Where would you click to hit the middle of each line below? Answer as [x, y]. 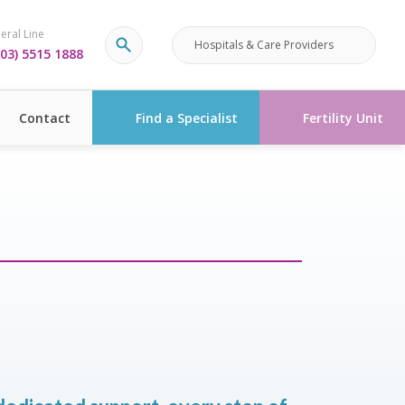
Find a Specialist [187, 118]
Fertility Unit [343, 118]
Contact [45, 118]
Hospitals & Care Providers [264, 44]
